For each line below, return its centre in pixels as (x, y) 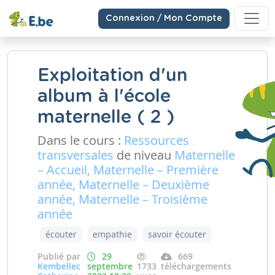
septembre (110, 266)
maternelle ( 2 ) (106, 118)
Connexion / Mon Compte (164, 18)
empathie (112, 234)
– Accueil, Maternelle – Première (128, 170)
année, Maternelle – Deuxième (123, 184)
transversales (76, 155)
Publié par (59, 256)
